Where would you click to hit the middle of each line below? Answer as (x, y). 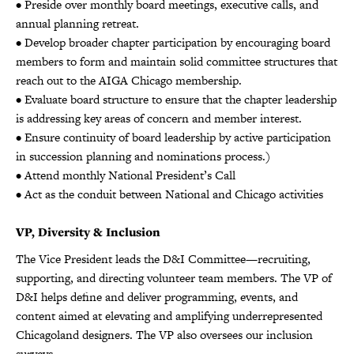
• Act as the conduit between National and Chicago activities (169, 194)
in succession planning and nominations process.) (143, 156)
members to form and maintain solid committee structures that (177, 61)
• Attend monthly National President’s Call (126, 175)
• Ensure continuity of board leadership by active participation (173, 137)
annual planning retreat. (77, 23)
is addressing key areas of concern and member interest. (159, 118)
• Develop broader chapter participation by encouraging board (173, 42)
